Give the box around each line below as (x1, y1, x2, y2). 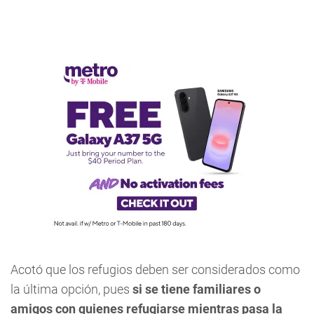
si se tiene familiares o (132, 282, 261, 296)
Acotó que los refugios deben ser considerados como (11, 262, 300, 277)
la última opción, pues (11, 282, 132, 296)
